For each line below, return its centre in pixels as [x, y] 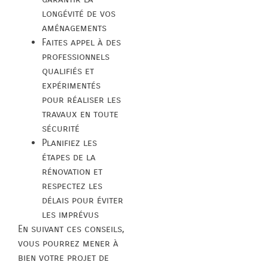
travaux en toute [80, 114]
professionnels [76, 56]
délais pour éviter [83, 200]
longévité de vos [79, 13]
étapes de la [69, 157]
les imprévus [70, 214]
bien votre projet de [63, 257]
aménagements [74, 28]
